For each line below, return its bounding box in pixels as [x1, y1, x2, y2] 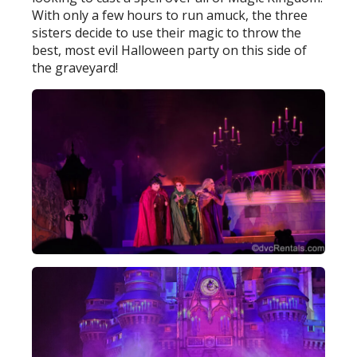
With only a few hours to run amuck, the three [32, 6, 308, 25]
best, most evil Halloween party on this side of [32, 41, 308, 60]
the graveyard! [32, 59, 119, 77]
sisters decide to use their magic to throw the [32, 24, 302, 42]
